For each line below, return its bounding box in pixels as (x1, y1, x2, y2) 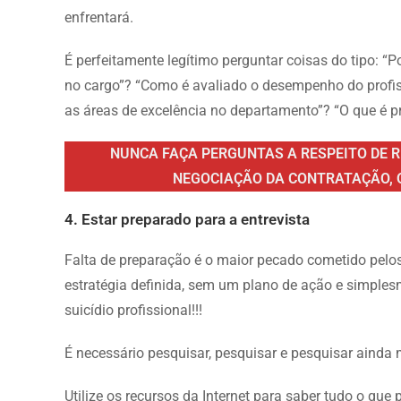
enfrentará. (64, 8, 133, 26)
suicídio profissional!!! (64, 301, 202, 319)
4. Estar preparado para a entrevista (64, 209, 310, 228)
